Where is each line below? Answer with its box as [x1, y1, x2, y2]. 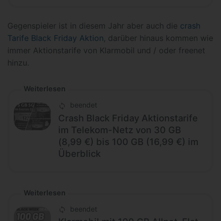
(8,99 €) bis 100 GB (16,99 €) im [58, 136, 198, 147]
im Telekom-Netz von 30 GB [58, 124, 181, 135]
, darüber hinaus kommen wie [104, 33, 213, 43]
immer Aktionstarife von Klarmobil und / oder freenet [7, 45, 205, 56]
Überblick [58, 147, 101, 159]
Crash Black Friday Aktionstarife [58, 112, 198, 123]
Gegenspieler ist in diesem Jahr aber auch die [7, 21, 180, 31]
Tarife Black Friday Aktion [7, 33, 104, 43]
